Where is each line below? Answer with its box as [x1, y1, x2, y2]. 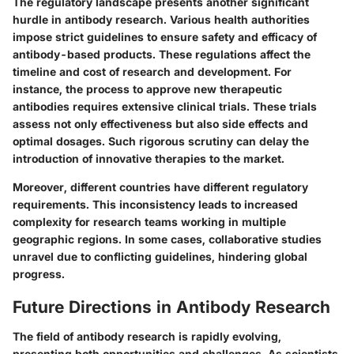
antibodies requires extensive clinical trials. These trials [13, 99, 317, 113]
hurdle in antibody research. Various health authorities [13, 12, 310, 26]
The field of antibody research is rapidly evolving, [13, 330, 281, 344]
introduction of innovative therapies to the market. [13, 151, 284, 165]
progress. [13, 266, 65, 281]
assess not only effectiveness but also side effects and [13, 116, 308, 130]
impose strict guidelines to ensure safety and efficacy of [13, 29, 317, 43]
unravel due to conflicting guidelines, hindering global [13, 249, 307, 263]
